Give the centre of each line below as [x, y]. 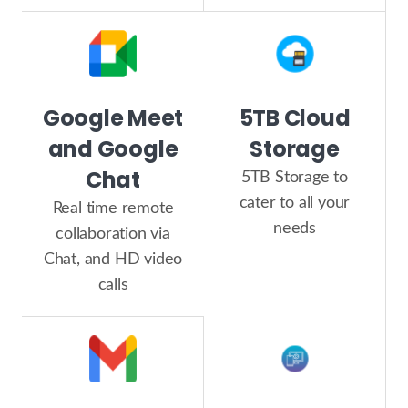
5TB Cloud [295, 117]
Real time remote [113, 208]
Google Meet [113, 117]
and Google [113, 148]
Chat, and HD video [113, 259]
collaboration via [113, 234]
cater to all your [295, 203]
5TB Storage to [295, 177]
